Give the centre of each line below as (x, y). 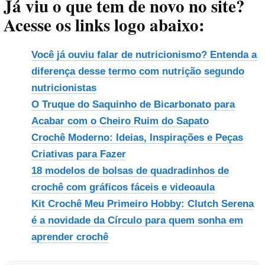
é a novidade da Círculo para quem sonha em (137, 220)
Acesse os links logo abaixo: (104, 25)
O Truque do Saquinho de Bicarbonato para (133, 104)
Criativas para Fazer (78, 154)
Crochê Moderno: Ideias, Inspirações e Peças (137, 137)
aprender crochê (70, 237)
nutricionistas (64, 88)
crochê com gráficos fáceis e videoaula (123, 187)
